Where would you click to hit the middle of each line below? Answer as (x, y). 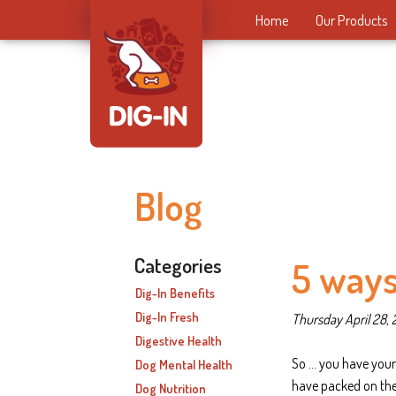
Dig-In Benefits (175, 293)
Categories (179, 265)
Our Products (352, 20)
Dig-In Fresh (168, 317)
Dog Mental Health (184, 364)
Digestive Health (179, 341)
